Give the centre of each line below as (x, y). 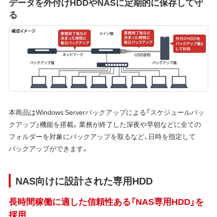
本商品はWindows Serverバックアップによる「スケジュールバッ (106, 112)
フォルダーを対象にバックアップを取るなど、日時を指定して (102, 136)
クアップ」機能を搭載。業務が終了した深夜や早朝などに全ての (105, 124)
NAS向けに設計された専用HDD (84, 180)
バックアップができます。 (48, 148)
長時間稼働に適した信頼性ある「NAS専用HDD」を (106, 201)
